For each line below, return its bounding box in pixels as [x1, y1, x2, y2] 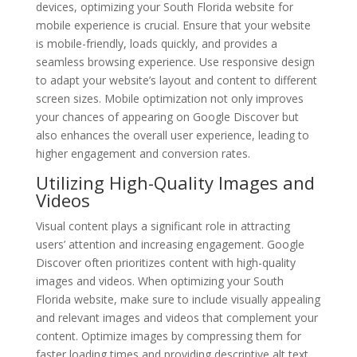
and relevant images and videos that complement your [35, 309, 318, 325]
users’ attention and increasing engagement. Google [35, 236, 304, 252]
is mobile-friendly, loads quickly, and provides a [35, 35, 277, 51]
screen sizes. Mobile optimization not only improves [35, 90, 304, 106]
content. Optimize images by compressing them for [35, 328, 301, 343]
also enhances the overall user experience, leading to [35, 127, 309, 143]
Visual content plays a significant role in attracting [35, 218, 290, 233]
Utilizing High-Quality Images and [35, 170, 315, 194]
